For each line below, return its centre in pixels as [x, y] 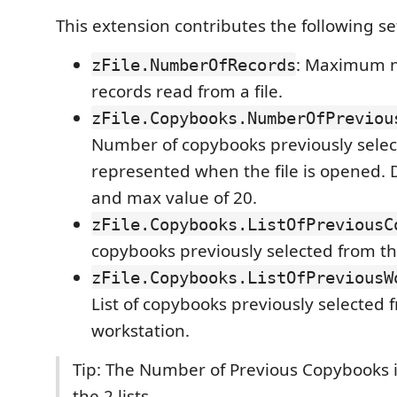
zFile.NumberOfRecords [194, 64]
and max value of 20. [174, 197]
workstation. [140, 330]
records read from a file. [187, 91]
